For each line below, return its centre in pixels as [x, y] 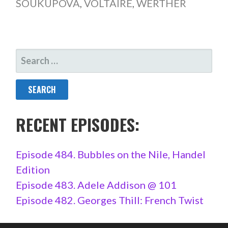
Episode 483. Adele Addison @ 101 [96, 185]
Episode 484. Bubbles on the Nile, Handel [110, 154]
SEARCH [31, 56]
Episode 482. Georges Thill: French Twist [109, 200]
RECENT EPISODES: [77, 125]
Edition [33, 170]
